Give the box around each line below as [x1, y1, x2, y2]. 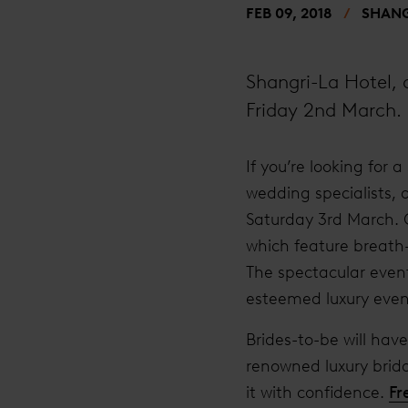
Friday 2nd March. [246, 98, 402, 121]
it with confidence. [246, 382, 389, 402]
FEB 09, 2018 [246, 5, 332, 22]
